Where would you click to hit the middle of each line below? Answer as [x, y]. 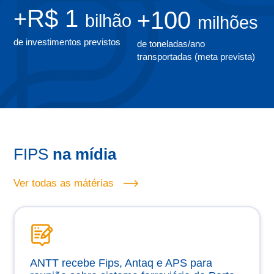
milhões [228, 23]
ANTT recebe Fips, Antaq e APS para [121, 263]
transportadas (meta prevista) [196, 57]
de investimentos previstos [67, 42]
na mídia [85, 154]
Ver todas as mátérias [64, 183]
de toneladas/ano [171, 44]
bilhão [109, 21]
